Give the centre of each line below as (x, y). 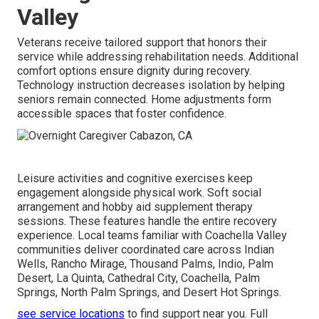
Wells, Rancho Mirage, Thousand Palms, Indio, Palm (145, 263)
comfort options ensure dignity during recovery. (134, 70)
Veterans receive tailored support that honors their (142, 42)
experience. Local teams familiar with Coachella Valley (152, 235)
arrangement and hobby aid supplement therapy (135, 206)
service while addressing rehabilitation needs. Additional (158, 56)
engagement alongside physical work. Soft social (139, 192)
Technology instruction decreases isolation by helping (151, 85)
